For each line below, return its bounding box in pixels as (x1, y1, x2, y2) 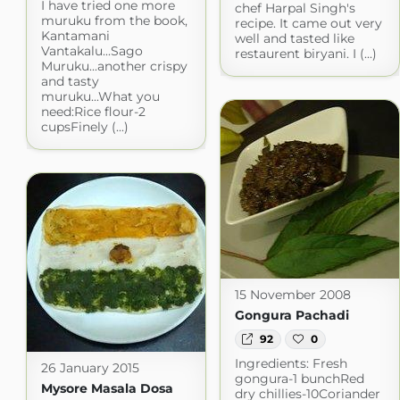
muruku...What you (40, 87, 160, 104)
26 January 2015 (40, 359, 139, 376)
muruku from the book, (40, 12, 187, 29)
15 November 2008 (234, 286, 351, 303)
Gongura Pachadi (234, 306, 349, 323)
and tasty (40, 72, 99, 89)
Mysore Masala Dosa (40, 379, 173, 396)
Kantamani (40, 27, 110, 44)
